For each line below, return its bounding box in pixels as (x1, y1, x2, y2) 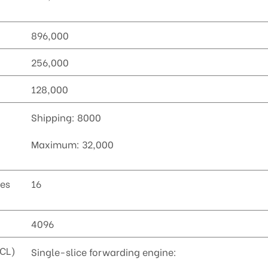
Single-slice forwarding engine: (31, 245, 177, 259)
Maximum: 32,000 (31, 137, 114, 151)
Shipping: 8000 (31, 110, 102, 124)
